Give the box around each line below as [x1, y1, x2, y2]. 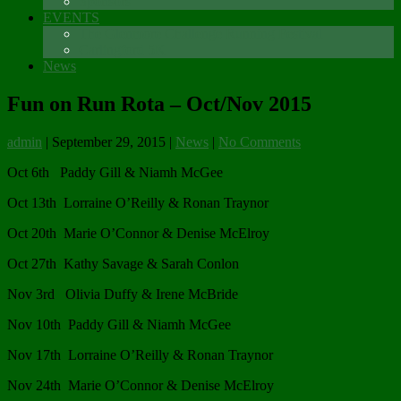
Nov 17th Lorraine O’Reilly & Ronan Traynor [7, 346, 273, 363]
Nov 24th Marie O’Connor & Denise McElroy [7, 377, 274, 393]
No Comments [218, 133, 301, 149]
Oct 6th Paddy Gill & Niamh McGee [7, 164, 223, 180]
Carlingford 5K [79, 41, 166, 57]
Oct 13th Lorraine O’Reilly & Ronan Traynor [7, 194, 269, 210]
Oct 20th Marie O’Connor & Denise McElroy [7, 225, 269, 241]
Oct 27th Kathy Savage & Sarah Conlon [7, 255, 239, 271]
